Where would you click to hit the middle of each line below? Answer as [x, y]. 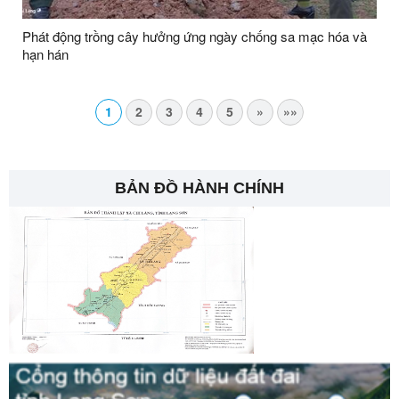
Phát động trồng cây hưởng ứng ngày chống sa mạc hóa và [195, 36]
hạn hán [45, 53]
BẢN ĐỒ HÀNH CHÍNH [199, 187]
